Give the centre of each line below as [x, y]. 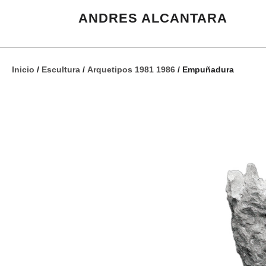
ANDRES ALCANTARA [153, 18]
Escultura [61, 69]
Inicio [23, 69]
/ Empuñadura [205, 69]
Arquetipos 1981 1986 [131, 69]
